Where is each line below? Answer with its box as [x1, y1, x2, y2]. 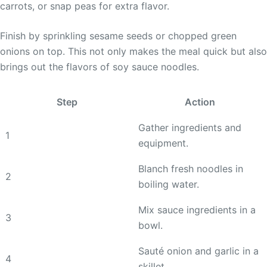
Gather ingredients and [138, 121, 241, 133]
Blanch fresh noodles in [138, 162, 243, 175]
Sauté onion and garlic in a [138, 244, 259, 257]
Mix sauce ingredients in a [138, 203, 256, 216]
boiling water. [138, 178, 199, 190]
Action [185, 95, 215, 108]
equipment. [138, 136, 188, 149]
